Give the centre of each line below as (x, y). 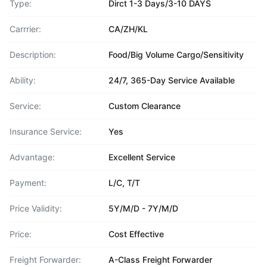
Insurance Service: (46, 131)
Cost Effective (136, 234)
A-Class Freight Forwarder (160, 260)
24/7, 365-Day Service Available (172, 80)
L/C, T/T (124, 183)
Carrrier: (25, 29)
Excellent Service (142, 157)
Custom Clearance (145, 106)
